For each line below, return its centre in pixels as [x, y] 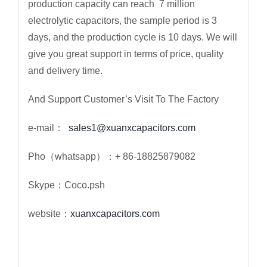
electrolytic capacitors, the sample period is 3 [122, 21]
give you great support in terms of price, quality [125, 54]
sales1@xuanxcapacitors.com [132, 128]
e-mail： [48, 128]
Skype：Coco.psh [66, 185]
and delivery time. [65, 71]
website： [49, 214]
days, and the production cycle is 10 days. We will [132, 38]
